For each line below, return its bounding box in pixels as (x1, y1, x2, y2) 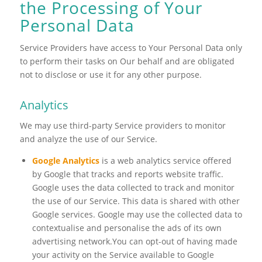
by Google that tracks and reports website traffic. (32, 168, 223, 180)
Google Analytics (32, 155, 99, 167)
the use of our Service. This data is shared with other (32, 195, 240, 207)
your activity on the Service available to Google (32, 249, 214, 261)
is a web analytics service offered (99, 155, 232, 167)
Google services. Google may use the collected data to (32, 209, 242, 220)
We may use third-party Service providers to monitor (19, 119, 226, 131)
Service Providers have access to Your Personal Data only (19, 42, 242, 53)
